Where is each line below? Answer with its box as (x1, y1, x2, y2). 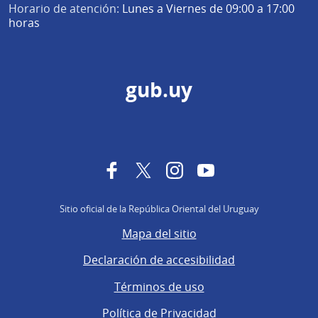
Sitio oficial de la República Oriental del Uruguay (59, 202, 259, 216)
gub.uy (126, 77, 192, 104)
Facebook (120, 161, 171, 177)
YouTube (214, 161, 261, 177)
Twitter (151, 161, 189, 177)
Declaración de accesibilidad (83, 252, 235, 268)
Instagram (182, 161, 237, 177)
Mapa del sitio (121, 226, 197, 242)
